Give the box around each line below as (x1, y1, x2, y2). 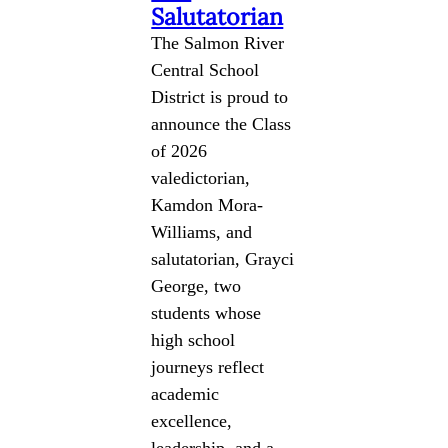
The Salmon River (151, 32, 285, 53)
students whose (151, 302, 262, 323)
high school (151, 329, 236, 350)
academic (151, 383, 220, 404)
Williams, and (151, 221, 253, 242)
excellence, (151, 410, 233, 431)
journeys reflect (151, 356, 265, 377)
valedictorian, (151, 167, 251, 188)
